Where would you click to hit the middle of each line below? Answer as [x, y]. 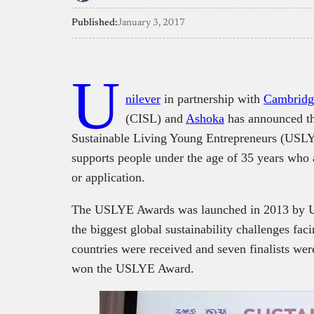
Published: [95, 23]
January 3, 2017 [151, 23]
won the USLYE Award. [133, 268]
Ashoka [205, 118]
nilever [143, 98]
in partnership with [212, 98]
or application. [108, 177]
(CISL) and [156, 118]
